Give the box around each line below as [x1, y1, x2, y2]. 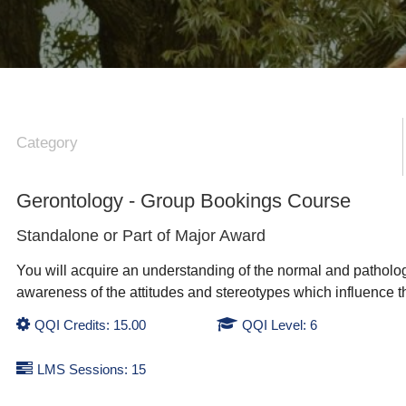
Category [16, 134, 79, 152]
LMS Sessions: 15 [37, 362, 147, 378]
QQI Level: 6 [241, 317, 317, 333]
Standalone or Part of [16, 226, 176, 245]
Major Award [175, 226, 266, 245]
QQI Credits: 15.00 [34, 317, 147, 333]
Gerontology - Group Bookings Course [16, 188, 352, 212]
